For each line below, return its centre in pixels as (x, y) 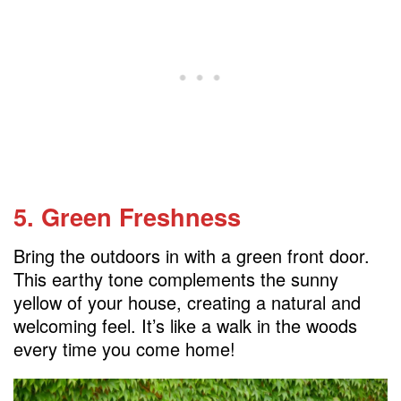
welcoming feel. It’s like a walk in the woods (185, 326)
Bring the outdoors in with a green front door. (192, 256)
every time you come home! (124, 349)
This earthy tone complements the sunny (176, 279)
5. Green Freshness (127, 216)
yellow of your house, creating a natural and (187, 303)
